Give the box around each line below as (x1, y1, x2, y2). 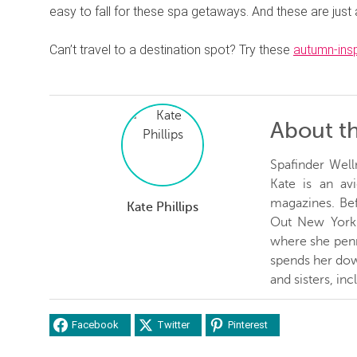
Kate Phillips (127, 199, 199, 214)
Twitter (157, 319, 190, 331)
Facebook (72, 319, 119, 331)
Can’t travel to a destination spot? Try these (49, 41, 293, 57)
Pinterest (228, 319, 268, 331)
